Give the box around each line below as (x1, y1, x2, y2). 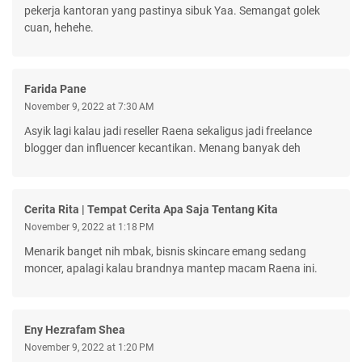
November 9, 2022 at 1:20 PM (24, 341, 154, 353)
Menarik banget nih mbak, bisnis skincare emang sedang (24, 244, 306, 258)
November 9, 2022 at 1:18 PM (24, 221, 154, 233)
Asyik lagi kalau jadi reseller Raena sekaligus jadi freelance (24, 124, 312, 137)
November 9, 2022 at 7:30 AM (24, 100, 154, 112)
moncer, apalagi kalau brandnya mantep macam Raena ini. (24, 261, 318, 275)
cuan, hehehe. (24, 20, 94, 34)
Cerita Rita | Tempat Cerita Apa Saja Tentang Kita (24, 202, 278, 216)
